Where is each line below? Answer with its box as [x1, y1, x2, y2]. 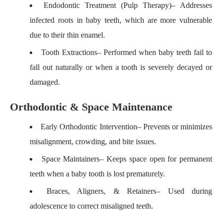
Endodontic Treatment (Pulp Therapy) [44, 1, 171, 9]
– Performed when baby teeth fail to [97, 48, 212, 56]
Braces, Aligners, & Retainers [46, 187, 156, 195]
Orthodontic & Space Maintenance [10, 101, 172, 113]
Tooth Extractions [41, 48, 97, 56]
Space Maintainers [41, 155, 100, 163]
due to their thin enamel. [30, 31, 105, 39]
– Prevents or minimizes [137, 122, 213, 131]
